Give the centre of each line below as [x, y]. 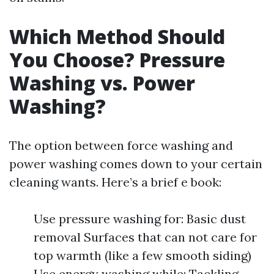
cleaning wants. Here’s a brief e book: [115, 182]
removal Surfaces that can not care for [145, 237]
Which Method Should [117, 36]
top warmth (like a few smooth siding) [143, 255]
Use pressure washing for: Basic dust [140, 219]
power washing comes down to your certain [136, 164]
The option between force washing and [121, 145]
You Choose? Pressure [117, 60]
